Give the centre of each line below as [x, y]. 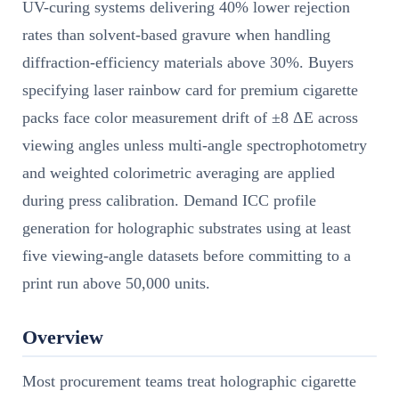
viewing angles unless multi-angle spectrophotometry [195, 146]
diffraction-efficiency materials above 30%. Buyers [188, 63]
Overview [63, 338]
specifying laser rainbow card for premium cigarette [190, 90]
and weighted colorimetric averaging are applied [179, 173]
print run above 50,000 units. [116, 284]
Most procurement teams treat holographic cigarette [189, 382]
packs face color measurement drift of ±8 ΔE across [190, 118]
